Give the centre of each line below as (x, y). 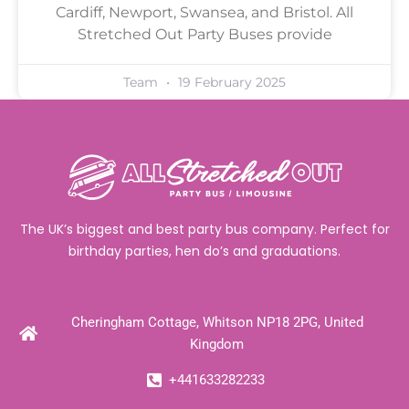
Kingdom (217, 344)
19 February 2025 (230, 82)
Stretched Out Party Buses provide (204, 34)
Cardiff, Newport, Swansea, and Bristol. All (204, 12)
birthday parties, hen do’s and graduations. (204, 251)
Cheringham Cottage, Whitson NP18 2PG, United (217, 322)
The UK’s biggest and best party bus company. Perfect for (204, 229)
